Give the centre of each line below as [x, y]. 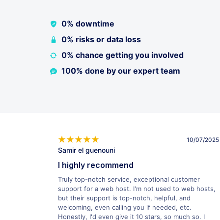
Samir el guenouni [86, 150]
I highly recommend [96, 165]
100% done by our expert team [121, 71]
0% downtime [88, 24]
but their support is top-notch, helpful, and [124, 198]
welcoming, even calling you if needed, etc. [125, 207]
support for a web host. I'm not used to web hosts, [137, 189]
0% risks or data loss [101, 40]
